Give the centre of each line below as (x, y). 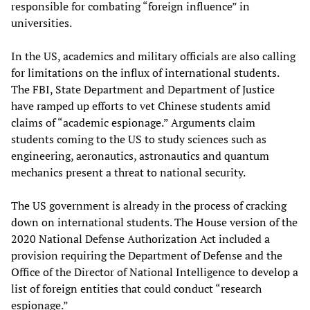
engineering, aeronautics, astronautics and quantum (140, 155)
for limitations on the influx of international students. (145, 72)
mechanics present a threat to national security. (128, 172)
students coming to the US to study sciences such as (139, 139)
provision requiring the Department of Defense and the (147, 255)
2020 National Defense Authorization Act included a (140, 238)
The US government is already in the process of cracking (149, 205)
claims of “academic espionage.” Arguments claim (133, 122)
